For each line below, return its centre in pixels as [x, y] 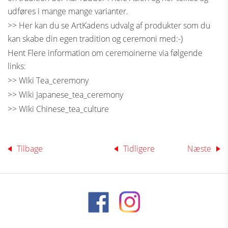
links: [17, 66]
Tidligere [139, 149]
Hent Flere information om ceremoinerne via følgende [105, 53]
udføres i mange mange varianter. [69, 11]
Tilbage [30, 149]
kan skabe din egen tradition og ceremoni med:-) [95, 39]
